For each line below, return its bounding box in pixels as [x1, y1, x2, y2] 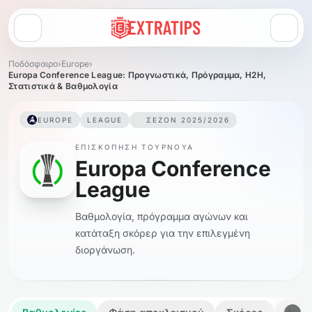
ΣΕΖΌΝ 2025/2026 [146, 115, 230, 124]
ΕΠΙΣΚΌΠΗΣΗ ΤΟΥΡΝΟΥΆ [75, 143, 194, 151]
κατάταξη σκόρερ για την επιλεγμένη [75, 227, 250, 239]
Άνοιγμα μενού [26, 27, 95, 40]
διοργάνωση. [75, 244, 135, 256]
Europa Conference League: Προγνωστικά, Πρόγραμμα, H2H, [8, 70, 267, 80]
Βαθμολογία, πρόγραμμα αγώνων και [75, 210, 248, 222]
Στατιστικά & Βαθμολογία [8, 81, 118, 91]
